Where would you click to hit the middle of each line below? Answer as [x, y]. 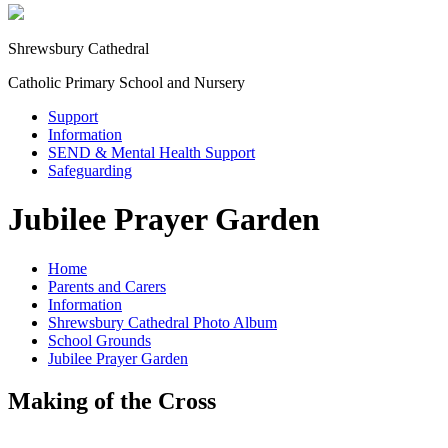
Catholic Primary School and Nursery [126, 82]
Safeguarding [90, 170]
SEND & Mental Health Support [151, 152]
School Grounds [99, 340]
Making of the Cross [112, 400]
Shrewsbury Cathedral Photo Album [162, 322]
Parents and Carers [107, 286]
